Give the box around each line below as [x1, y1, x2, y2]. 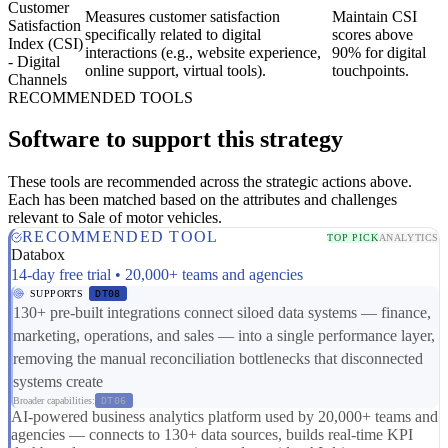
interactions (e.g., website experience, [85, 43, 321, 61]
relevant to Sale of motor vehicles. [8, 209, 222, 227]
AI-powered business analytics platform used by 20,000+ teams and [11, 408, 438, 426]
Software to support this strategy [8, 126, 343, 153]
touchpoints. [332, 61, 409, 79]
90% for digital [332, 43, 426, 61]
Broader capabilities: [13, 395, 95, 407]
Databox [11, 246, 65, 264]
